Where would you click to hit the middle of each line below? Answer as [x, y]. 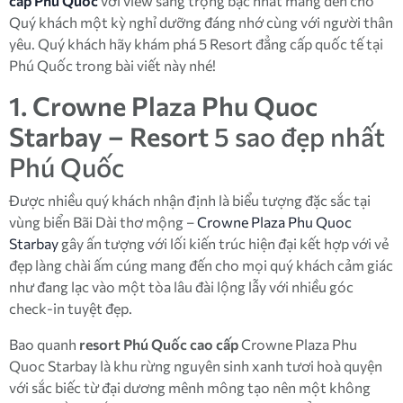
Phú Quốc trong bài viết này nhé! [112, 65]
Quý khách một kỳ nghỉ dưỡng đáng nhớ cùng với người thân [201, 22]
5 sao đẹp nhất [297, 136]
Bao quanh [44, 344]
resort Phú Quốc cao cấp [159, 344]
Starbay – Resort [109, 136]
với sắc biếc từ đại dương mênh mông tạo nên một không [190, 387]
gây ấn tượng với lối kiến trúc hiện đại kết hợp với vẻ [224, 243]
